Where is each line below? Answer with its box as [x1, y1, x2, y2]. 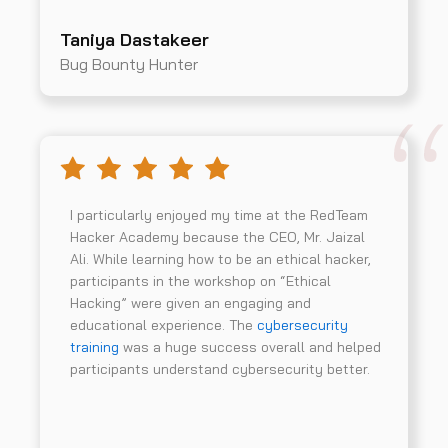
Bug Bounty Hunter [60, 54, 198, 75]
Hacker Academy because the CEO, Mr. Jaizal [70, 228, 365, 247]
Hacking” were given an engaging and [70, 294, 311, 313]
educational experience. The [70, 316, 257, 335]
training [70, 338, 119, 357]
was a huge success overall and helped [119, 338, 381, 357]
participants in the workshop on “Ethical [70, 272, 331, 291]
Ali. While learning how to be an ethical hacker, [70, 250, 371, 269]
